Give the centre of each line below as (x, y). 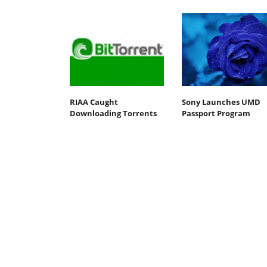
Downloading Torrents (113, 113)
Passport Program (216, 113)
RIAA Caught (94, 102)
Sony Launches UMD (221, 102)
